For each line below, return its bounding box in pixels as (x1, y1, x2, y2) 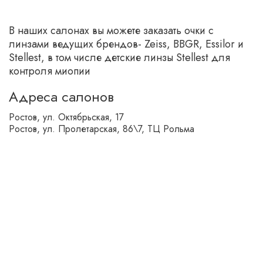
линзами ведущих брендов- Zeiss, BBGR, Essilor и (9, 36, 244, 52)
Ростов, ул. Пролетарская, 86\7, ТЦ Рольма (9, 122, 194, 136)
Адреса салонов (9, 86, 114, 107)
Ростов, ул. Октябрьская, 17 (9, 110, 124, 124)
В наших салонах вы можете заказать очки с (9, 23, 214, 39)
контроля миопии (9, 63, 90, 79)
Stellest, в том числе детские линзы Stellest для (9, 50, 230, 66)
